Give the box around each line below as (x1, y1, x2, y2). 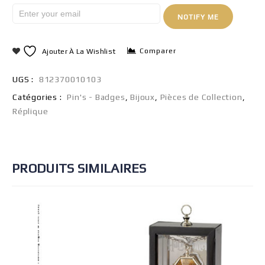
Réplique (12, 106, 49, 116)
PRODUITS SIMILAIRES (12, 160, 147, 176)
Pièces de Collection (160, 92, 243, 102)
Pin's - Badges (67, 92, 125, 102)
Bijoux (130, 92, 156, 102)
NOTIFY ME (177, 13, 219, 21)
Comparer (140, 47, 177, 55)
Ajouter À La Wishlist (41, 47, 116, 56)
